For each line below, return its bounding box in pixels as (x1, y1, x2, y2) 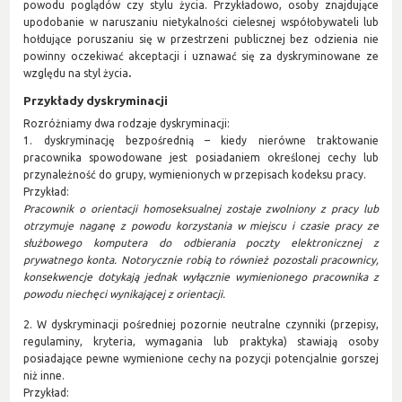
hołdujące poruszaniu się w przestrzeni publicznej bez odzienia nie (23, 33, 379, 46)
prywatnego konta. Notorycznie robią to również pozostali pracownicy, (23, 253, 379, 266)
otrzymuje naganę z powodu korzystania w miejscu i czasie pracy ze (23, 219, 379, 232)
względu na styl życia (23, 67, 129, 80)
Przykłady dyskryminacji (23, 93, 169, 109)
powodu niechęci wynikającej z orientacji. (23, 287, 226, 300)
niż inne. (23, 369, 66, 381)
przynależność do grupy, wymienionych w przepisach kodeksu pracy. (23, 168, 367, 180)
